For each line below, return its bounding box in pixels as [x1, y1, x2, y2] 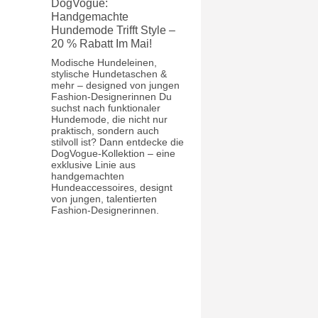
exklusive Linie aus [51, 158, 136, 170]
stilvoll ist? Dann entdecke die [51, 136, 185, 148]
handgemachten [51, 170, 125, 182]
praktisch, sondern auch [51, 124, 160, 136]
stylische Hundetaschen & [51, 67, 168, 79]
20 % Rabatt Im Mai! [51, 37, 153, 50]
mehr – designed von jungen [51, 79, 180, 91]
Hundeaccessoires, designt [51, 181, 173, 193]
